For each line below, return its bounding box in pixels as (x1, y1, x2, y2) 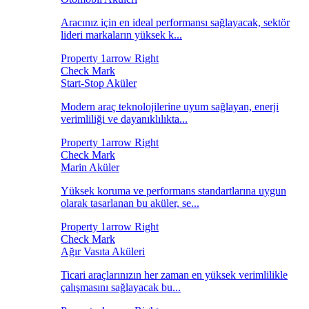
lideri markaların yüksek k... (61, 29, 182, 41)
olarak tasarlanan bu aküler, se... (61, 197, 199, 209)
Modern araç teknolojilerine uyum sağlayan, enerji (61, 101, 279, 112)
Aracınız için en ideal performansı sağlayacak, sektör (61, 17, 290, 28)
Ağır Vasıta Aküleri (61, 246, 145, 257)
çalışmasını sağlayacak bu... (61, 281, 181, 293)
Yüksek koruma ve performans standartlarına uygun (61, 185, 286, 197)
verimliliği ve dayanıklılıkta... (61, 113, 188, 125)
